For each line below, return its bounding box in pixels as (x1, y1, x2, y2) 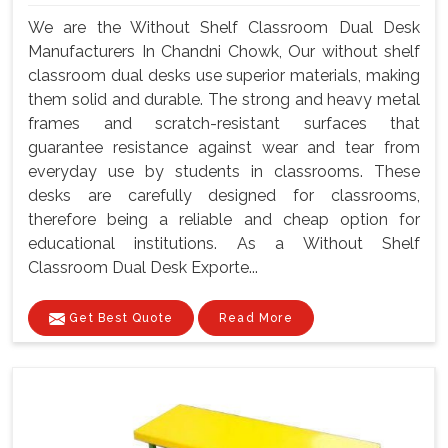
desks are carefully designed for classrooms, (28, 186, 420, 206)
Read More (219, 311, 293, 326)
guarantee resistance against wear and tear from (28, 138, 420, 158)
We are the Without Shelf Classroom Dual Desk (28, 18, 420, 38)
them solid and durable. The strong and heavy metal (28, 90, 420, 110)
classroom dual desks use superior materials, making (28, 66, 420, 86)
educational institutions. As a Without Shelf (28, 234, 420, 254)
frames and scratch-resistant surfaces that (28, 114, 420, 134)
